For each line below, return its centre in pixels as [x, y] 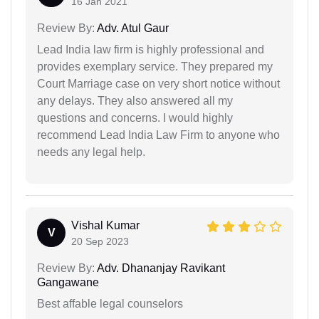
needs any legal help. [91, 152]
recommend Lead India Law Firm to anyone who [158, 135]
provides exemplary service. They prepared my [155, 66]
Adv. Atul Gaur [132, 28]
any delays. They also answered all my [135, 100]
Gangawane [68, 282]
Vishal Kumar [105, 225]
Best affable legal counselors [110, 303]
